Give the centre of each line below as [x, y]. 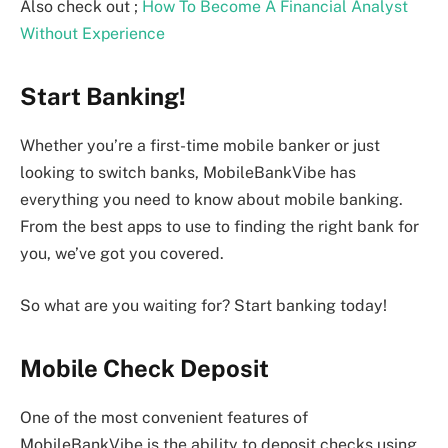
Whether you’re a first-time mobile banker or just [200, 146]
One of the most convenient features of [164, 417]
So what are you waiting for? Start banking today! [203, 305]
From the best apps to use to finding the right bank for [219, 227]
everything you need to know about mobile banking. [211, 200]
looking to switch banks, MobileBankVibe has [188, 173]
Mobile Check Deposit [144, 367]
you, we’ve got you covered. [122, 254]
